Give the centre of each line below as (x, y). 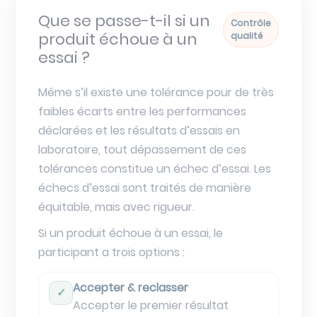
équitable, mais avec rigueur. (116, 207)
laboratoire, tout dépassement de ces (142, 149)
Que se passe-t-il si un (124, 21)
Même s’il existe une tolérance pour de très (156, 92)
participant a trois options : (111, 252)
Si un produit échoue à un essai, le (131, 233)
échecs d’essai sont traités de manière (145, 188)
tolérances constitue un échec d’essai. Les (155, 168)
